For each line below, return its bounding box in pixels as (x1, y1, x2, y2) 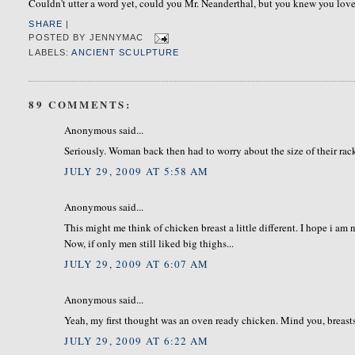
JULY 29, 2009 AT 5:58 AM (64, 163, 209, 178)
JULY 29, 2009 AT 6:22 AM (64, 333, 209, 348)
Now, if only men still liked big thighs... (64, 236, 235, 251)
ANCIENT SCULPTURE (71, 48, 180, 58)
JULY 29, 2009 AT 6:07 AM (64, 256, 209, 271)
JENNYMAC (89, 32, 144, 43)
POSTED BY (29, 32, 90, 43)
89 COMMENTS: (29, 96, 132, 112)
